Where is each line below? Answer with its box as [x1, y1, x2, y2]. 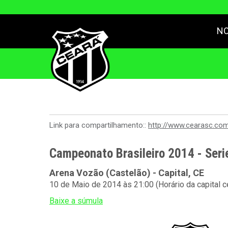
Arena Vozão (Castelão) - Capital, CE [49, 167, 204, 178]
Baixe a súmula [49, 196, 103, 206]
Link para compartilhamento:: [49, 121, 148, 130]
